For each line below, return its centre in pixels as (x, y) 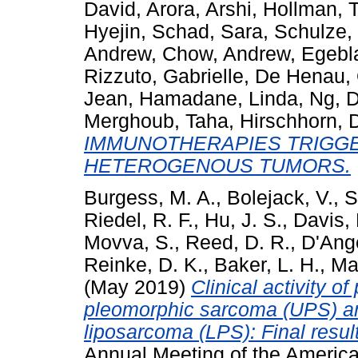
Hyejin (112, 31)
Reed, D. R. (238, 243)
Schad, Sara (207, 31)
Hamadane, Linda (219, 98)
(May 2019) (137, 288)
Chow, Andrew (226, 54)
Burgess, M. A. (150, 198)
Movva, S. (129, 243)
